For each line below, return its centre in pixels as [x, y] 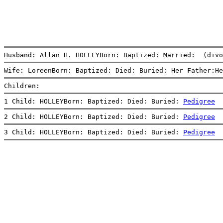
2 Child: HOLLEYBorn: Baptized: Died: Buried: [94, 116]
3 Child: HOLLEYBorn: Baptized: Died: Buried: [94, 132]
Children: [22, 86]
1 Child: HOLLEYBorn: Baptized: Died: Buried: [94, 101]
